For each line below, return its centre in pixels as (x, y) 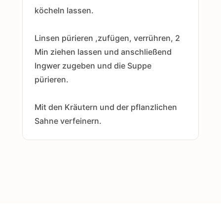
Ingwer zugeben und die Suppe (93, 66)
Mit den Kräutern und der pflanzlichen (106, 107)
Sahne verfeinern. (68, 121)
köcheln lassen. (64, 10)
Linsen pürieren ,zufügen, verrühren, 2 (107, 38)
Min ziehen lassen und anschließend (103, 52)
